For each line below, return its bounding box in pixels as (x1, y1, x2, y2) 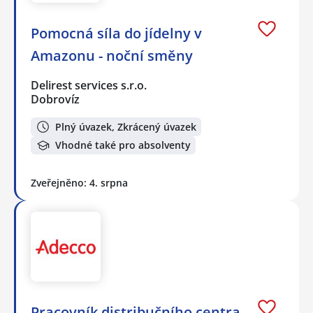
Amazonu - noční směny (31, 46, 193, 66)
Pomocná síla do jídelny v (31, 24, 202, 43)
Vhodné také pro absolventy (55, 138, 191, 152)
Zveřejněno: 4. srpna (31, 176, 128, 190)
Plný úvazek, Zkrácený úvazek (55, 119, 196, 133)
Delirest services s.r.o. (31, 78, 148, 94)
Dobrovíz (31, 92, 80, 108)
